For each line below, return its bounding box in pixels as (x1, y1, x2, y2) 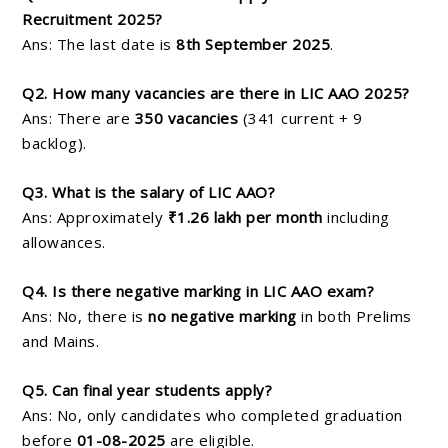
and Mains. (22, 331, 99, 352)
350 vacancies (134, 108, 238, 129)
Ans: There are (22, 108, 135, 129)
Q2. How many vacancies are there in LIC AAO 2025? (22, 83, 410, 104)
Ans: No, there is (22, 306, 148, 327)
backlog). (22, 133, 87, 154)
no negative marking (148, 306, 297, 327)
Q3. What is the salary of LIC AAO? (22, 182, 275, 203)
